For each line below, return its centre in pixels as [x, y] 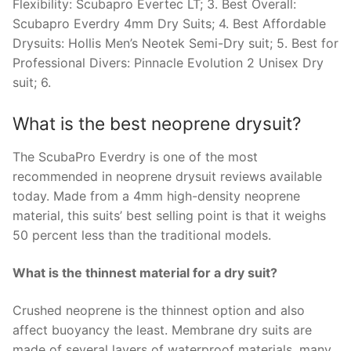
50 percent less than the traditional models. [142, 235]
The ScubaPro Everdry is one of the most [135, 157]
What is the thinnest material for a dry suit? [145, 273]
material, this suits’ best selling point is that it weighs [169, 216]
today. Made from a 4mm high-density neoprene [156, 196]
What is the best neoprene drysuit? [157, 124]
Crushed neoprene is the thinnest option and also [159, 310]
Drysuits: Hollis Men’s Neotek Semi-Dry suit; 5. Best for [175, 43]
